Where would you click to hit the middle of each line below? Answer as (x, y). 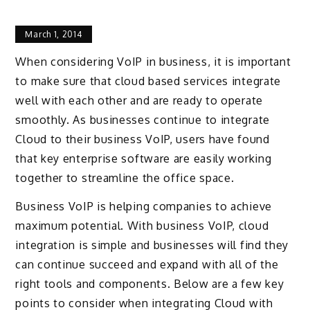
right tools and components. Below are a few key (150, 283)
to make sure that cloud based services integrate (148, 81)
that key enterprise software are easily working (144, 158)
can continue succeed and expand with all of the (147, 264)
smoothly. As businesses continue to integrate (143, 119)
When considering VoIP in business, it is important (153, 61)
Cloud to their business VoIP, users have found (143, 139)
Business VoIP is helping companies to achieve (144, 206)
